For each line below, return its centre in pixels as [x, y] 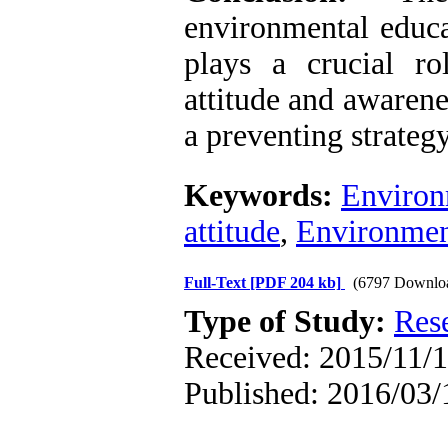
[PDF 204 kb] [295, 282]
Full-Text [217, 282]
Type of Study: [289, 321]
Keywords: [262, 195]
